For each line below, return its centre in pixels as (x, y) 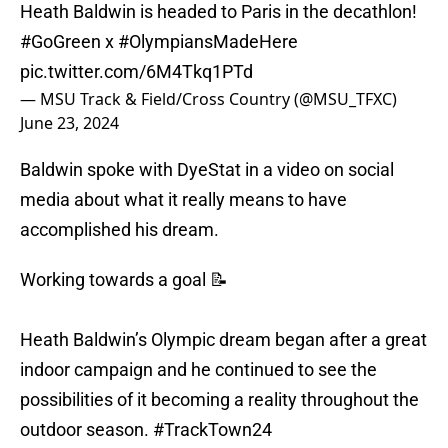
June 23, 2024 (69, 123)
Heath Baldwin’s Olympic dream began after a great (223, 340)
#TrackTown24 (212, 430)
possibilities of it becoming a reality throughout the (219, 400)
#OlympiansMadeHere (208, 42)
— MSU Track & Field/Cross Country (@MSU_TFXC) (208, 99)
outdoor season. (86, 430)
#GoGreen (60, 42)
